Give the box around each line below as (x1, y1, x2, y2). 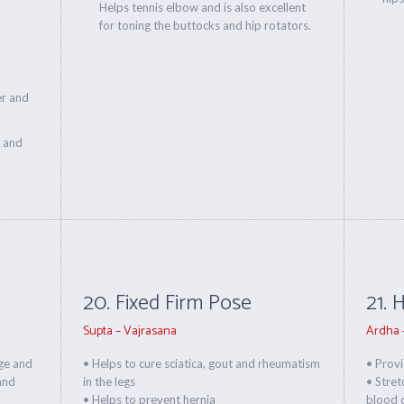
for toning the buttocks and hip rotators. (99, 18, 312, 32)
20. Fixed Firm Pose (83, 286, 252, 321)
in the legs (83, 374, 136, 389)
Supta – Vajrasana (83, 321, 178, 342)
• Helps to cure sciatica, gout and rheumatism (83, 356, 321, 371)
